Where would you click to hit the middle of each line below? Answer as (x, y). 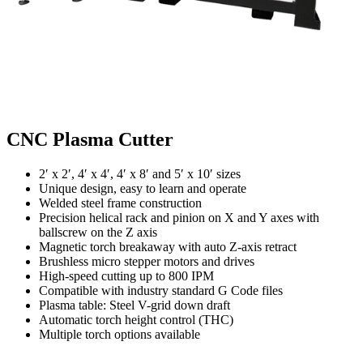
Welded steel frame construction (120, 203)
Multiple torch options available (120, 335)
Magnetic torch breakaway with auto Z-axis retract (168, 247)
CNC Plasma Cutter (90, 140)
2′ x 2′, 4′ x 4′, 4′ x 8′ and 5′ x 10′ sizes (140, 174)
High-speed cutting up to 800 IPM (126, 276)
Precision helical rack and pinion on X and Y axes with (179, 218)
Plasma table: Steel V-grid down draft (135, 305)
